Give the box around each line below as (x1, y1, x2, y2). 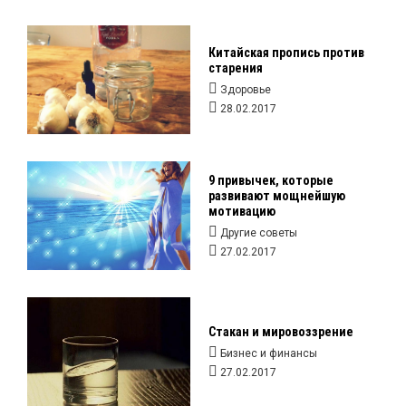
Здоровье (220, 83, 271, 96)
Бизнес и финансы (220, 347, 317, 360)
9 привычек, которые (208, 173, 333, 188)
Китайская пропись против (208, 45, 364, 60)
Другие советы (220, 227, 297, 239)
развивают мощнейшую (208, 188, 345, 203)
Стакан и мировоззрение (208, 324, 353, 339)
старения (208, 61, 263, 75)
